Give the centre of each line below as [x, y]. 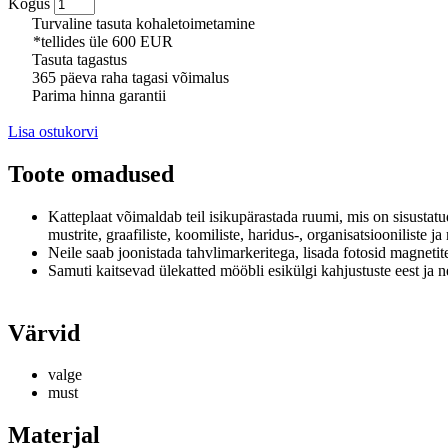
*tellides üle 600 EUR [103, 41]
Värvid [44, 332]
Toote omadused [91, 173]
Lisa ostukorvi [53, 131]
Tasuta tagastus [77, 59]
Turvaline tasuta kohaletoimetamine [141, 23]
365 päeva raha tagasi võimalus [128, 77]
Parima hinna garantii [97, 95]
